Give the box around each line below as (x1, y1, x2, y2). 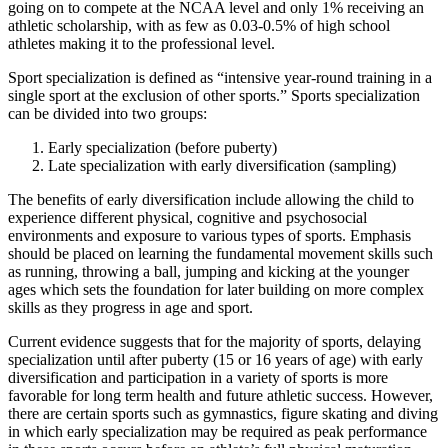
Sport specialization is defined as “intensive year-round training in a (8, 68, 432, 86)
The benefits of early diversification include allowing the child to (8, 190, 414, 208)
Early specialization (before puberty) (48, 138, 277, 156)
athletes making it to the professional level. (8, 34, 275, 52)
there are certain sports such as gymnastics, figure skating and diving (8, 404, 438, 422)
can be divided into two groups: (8, 104, 207, 122)
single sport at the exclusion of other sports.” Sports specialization (8, 86, 420, 104)
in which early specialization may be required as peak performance (8, 422, 427, 440)
